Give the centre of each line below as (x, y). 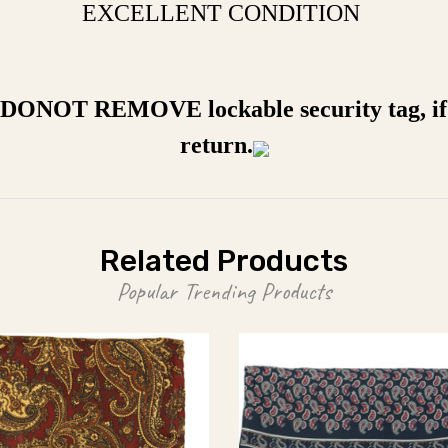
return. (216, 145)
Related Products (224, 261)
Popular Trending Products (224, 291)
